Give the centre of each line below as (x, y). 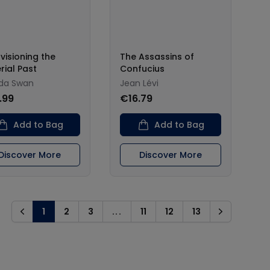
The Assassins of (157, 57)
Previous (34, 217)
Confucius (142, 69)
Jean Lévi (139, 83)
